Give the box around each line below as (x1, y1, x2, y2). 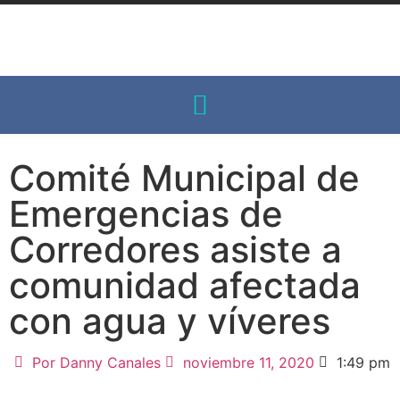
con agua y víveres (9, 299, 330, 343)
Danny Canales (55, 354, 161, 371)
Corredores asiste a (9, 228, 342, 271)
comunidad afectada (9, 263, 361, 307)
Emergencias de (9, 192, 283, 236)
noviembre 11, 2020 (183, 354, 314, 371)
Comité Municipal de (9, 156, 360, 200)
